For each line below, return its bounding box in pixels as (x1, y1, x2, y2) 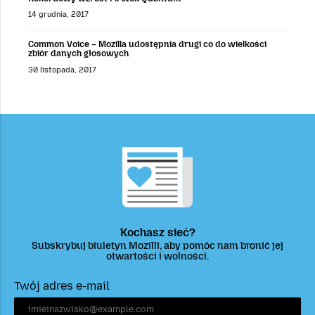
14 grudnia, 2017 (28, 10, 89, 20)
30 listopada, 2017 (28, 65, 96, 75)
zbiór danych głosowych (28, 48, 129, 59)
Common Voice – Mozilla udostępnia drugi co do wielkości (28, 39, 266, 50)
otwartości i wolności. (106, 250, 209, 262)
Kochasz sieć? (120, 225, 195, 239)
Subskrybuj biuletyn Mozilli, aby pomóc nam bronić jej (32, 239, 283, 252)
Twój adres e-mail (14, 279, 110, 293)
